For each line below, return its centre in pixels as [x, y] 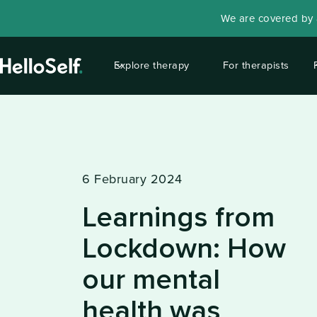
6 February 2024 [132, 179]
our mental [151, 280]
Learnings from [178, 218]
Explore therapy [152, 65]
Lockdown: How [184, 249]
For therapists [256, 65]
